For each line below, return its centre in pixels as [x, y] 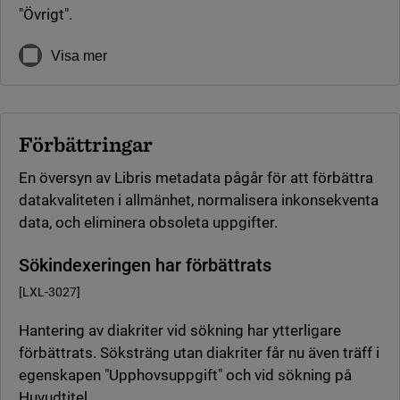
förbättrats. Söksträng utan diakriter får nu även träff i [199, 353]
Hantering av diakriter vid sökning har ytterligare [180, 330]
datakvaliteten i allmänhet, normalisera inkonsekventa [199, 200]
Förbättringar [86, 144]
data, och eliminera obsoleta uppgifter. [148, 222]
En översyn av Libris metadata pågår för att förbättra [196, 178]
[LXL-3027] [50, 292]
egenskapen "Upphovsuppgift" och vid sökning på [185, 375]
